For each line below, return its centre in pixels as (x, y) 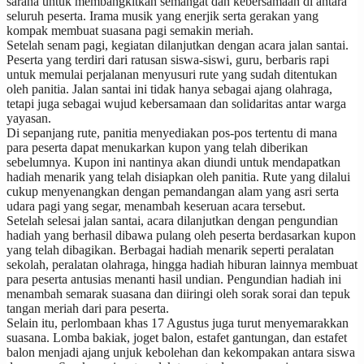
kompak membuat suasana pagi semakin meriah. (130, 30)
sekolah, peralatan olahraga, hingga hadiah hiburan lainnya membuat (182, 264)
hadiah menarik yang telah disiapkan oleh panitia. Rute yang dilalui (178, 176)
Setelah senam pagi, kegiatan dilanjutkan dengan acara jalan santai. (178, 45)
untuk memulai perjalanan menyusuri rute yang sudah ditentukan (172, 74)
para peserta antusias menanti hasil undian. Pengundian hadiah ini (174, 279)
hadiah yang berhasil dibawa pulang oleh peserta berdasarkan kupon (181, 235)
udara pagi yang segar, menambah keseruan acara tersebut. (156, 206)
